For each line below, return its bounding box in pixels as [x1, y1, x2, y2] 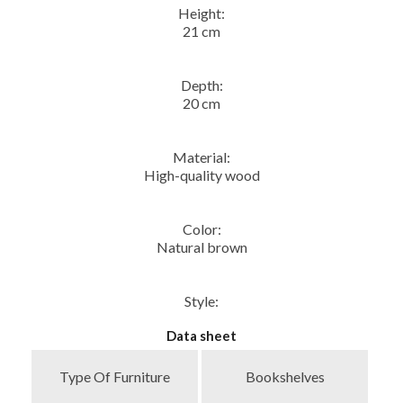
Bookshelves [245, 368, 325, 386]
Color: [182, 220, 221, 238]
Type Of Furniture [59, 368, 171, 386]
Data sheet [166, 327, 237, 345]
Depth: [180, 76, 223, 94]
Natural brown [156, 238, 247, 256]
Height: [178, 4, 225, 22]
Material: [173, 148, 230, 166]
